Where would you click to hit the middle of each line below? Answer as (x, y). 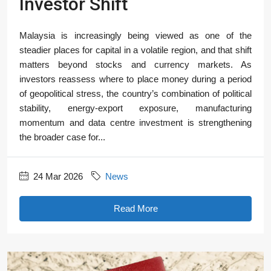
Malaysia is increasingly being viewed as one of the (135, 35)
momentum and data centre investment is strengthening (135, 122)
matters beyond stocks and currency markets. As (135, 64)
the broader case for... (62, 137)
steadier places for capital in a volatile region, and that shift (135, 50)
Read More (135, 208)
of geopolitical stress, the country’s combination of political (135, 93)
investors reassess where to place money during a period (135, 79)
